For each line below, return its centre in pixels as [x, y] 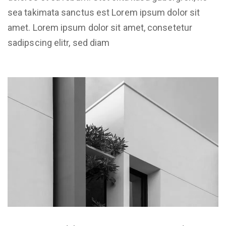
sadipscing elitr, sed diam [59, 42]
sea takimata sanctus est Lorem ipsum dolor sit [104, 12]
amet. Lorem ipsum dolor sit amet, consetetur [100, 27]
